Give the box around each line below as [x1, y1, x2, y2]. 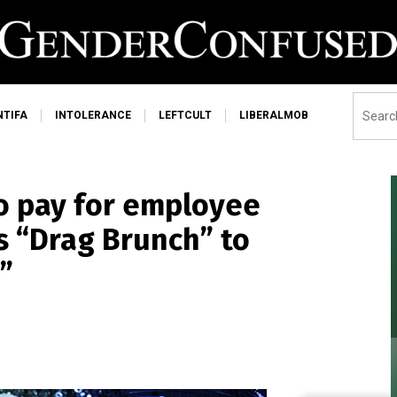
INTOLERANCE [55, 109, 131, 121]
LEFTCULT [159, 109, 212, 121]
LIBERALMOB [239, 109, 308, 121]
